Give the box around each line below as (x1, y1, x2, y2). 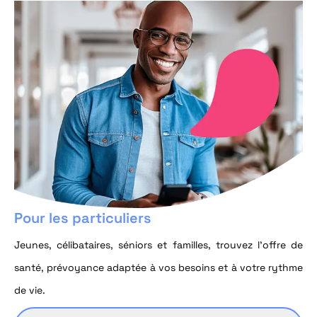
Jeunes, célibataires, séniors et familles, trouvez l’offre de (14, 238, 303, 252)
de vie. (14, 284, 45, 297)
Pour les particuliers (14, 209, 151, 228)
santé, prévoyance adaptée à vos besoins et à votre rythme (14, 261, 303, 275)
